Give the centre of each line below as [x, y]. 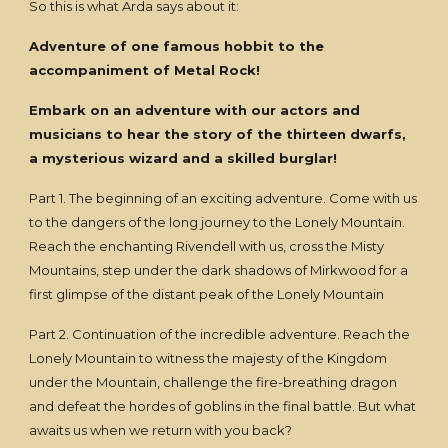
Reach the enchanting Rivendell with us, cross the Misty [207, 246]
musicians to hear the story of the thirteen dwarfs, [218, 134]
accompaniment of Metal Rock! [145, 70]
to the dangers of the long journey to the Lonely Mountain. [217, 222]
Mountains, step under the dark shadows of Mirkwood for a [219, 270]
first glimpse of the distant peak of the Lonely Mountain [207, 294]
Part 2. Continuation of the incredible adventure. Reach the [220, 334]
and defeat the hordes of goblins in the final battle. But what [223, 406]
